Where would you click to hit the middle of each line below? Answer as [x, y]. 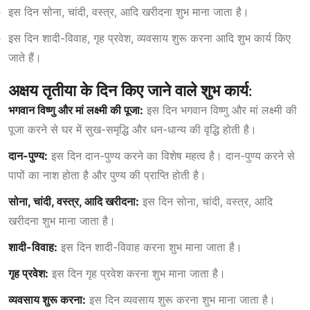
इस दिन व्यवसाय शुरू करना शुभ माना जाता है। [181, 299]
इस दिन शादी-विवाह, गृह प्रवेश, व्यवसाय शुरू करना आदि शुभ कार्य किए [149, 38]
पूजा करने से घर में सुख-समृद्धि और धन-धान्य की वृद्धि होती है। [133, 129]
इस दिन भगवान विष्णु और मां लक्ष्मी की [220, 110]
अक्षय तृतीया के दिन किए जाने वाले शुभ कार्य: [130, 90]
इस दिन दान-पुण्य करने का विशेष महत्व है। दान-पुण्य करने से [171, 155]
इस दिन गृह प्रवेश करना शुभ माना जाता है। [137, 273]
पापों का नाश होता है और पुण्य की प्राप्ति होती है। [107, 175]
